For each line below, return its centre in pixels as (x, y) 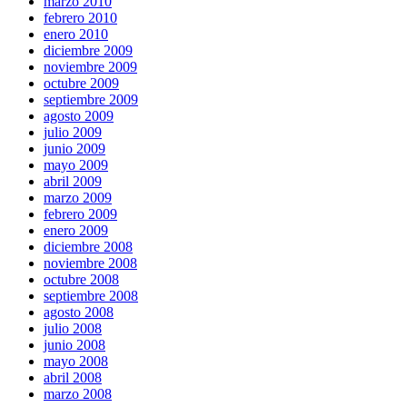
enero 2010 (76, 34)
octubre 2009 (81, 83)
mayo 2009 (76, 164)
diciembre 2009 (88, 50)
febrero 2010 (80, 17)
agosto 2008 (79, 312)
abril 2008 (73, 377)
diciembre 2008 (88, 246)
